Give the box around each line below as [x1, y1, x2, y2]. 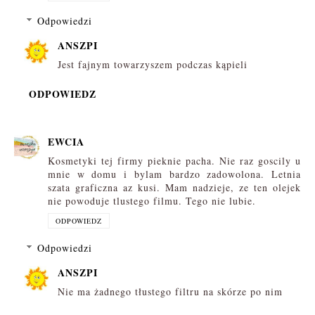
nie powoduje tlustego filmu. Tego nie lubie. [48, 194, 256, 208]
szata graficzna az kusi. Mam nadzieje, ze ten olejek [48, 181, 301, 195]
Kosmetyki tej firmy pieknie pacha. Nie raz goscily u [48, 154, 301, 168]
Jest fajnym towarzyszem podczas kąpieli [58, 57, 247, 71]
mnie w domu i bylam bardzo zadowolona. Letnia [48, 167, 301, 181]
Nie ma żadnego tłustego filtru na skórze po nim [58, 285, 283, 299]
